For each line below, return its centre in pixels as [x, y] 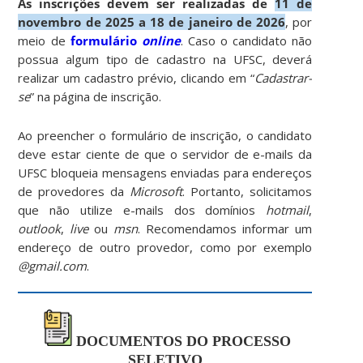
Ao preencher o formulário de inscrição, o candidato [165, 135]
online [161, 40]
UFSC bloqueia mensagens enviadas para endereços [165, 172]
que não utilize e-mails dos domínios [142, 209]
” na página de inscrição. [96, 96]
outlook [40, 228]
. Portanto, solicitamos [248, 191]
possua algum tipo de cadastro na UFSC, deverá [165, 59]
